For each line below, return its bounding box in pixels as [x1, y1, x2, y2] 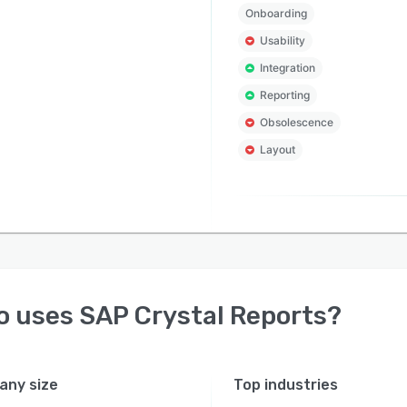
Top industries [233, 376, 339, 393]
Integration [259, 61, 315, 74]
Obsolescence [259, 115, 333, 129]
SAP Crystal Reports [79, 301, 327, 331]
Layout [259, 143, 295, 156]
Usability [259, 34, 305, 47]
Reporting [259, 88, 310, 102]
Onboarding [244, 6, 307, 20]
